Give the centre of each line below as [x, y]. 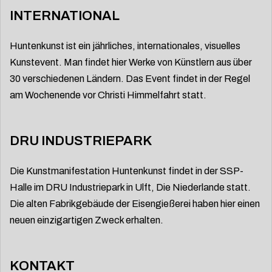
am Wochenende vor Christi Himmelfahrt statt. [108, 95]
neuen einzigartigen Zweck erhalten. [87, 220]
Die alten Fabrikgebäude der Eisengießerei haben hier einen [135, 204]
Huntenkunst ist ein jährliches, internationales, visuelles [125, 46]
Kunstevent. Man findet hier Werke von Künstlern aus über [131, 63]
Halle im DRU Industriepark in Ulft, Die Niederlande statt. [130, 188]
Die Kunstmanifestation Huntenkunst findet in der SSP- [127, 171]
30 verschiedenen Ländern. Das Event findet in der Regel [130, 79]
